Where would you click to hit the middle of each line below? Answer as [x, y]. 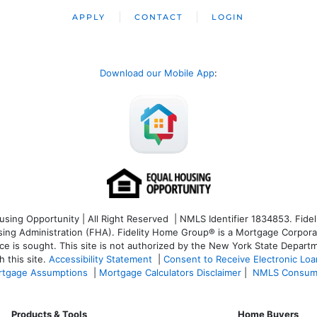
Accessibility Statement [100, 259]
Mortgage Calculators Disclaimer [170, 273]
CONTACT [159, 17]
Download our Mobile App [157, 73]
